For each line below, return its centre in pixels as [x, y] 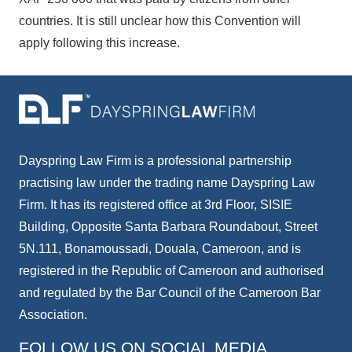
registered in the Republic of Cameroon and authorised [171, 271]
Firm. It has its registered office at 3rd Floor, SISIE [156, 205]
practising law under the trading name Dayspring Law [167, 183]
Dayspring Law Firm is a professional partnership [155, 161]
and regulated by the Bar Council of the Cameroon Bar [170, 293]
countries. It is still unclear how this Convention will [160, 21]
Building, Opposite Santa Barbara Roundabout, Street [168, 227]
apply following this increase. [99, 43]
